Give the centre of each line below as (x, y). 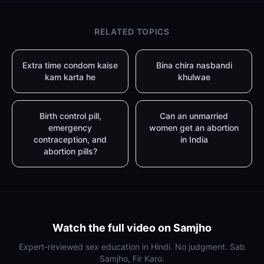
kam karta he (70, 77)
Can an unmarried (194, 116)
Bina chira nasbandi (194, 65)
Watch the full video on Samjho (132, 228)
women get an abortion (194, 128)
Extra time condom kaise (70, 65)
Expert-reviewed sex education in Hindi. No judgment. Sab (132, 247)
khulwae (194, 77)
